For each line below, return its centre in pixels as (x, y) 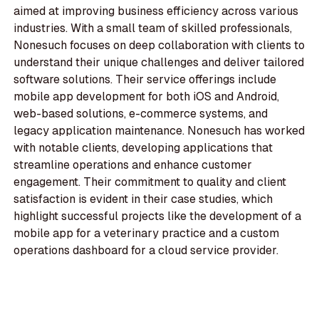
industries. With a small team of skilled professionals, (153, 28)
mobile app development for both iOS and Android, (147, 97)
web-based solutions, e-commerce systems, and (141, 114)
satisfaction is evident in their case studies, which (143, 199)
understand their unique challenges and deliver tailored (159, 63)
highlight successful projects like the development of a (158, 216)
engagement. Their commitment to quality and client (150, 182)
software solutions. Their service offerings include (145, 80)
